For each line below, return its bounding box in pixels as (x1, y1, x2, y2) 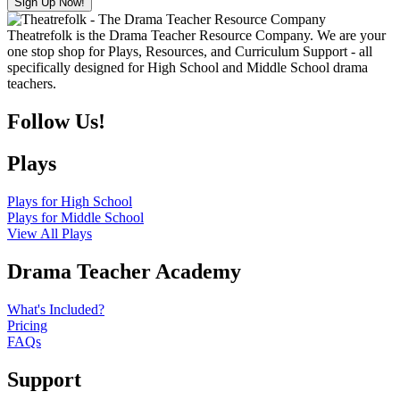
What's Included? (7, 301, 104, 317)
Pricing (7, 317, 47, 333)
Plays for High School (7, 193, 132, 209)
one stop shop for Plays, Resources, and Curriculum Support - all (7, 44, 372, 60)
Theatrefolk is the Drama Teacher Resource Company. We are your (7, 28, 386, 44)
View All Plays (7, 225, 92, 241)
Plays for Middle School (7, 209, 144, 225)
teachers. (7, 76, 56, 92)
